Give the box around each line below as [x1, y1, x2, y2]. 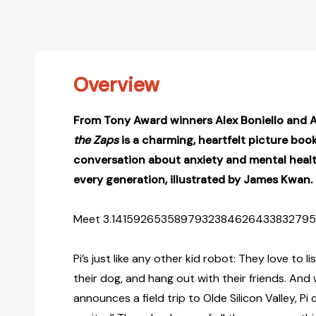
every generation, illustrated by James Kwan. [73, 172, 312, 188]
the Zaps [73, 133, 119, 148]
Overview [73, 72, 159, 99]
